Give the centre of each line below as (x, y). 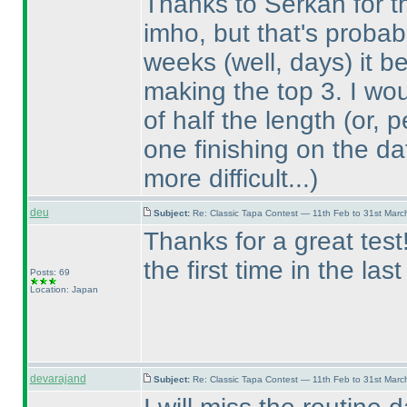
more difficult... (226, 179)
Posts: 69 (50, 272)
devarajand (58, 379)
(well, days (283, 62)
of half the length (243, 120)
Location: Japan (64, 289)
